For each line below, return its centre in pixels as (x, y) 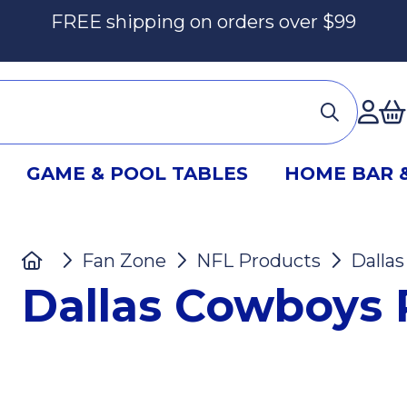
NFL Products (258, 261)
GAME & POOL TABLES (137, 173)
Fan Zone (124, 261)
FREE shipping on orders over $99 (203, 22)
